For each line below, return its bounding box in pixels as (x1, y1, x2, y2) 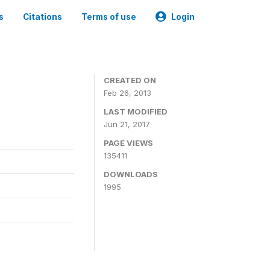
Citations (23, 12, 62, 22)
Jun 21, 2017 (104, 119, 150, 129)
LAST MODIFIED (104, 107, 168, 116)
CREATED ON (104, 75, 156, 85)
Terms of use (81, 12, 136, 22)
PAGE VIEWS (104, 138, 153, 148)
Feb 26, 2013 (104, 88, 151, 98)
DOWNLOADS (104, 169, 158, 179)
